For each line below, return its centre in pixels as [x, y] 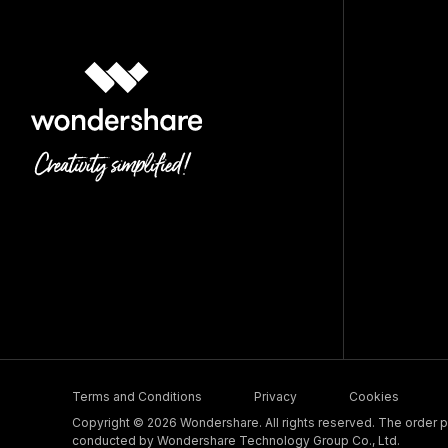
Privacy [275, 396]
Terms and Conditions [137, 396]
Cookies [374, 396]
